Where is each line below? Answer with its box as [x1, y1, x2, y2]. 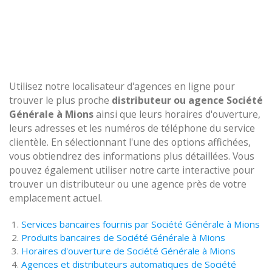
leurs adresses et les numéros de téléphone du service [9, 121, 255, 135]
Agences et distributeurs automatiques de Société [21, 258, 236, 270]
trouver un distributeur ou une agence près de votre [9, 177, 246, 191]
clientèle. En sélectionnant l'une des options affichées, [9, 135, 251, 149]
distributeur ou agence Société [112, 93, 263, 107]
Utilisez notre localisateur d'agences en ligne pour [9, 80, 235, 93]
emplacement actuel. [9, 191, 102, 205]
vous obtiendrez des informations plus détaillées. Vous [9, 149, 254, 163]
